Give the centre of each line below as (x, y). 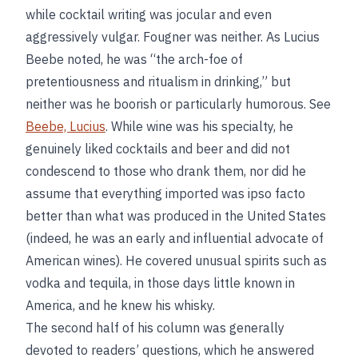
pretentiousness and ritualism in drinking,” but (158, 82)
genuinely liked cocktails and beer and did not (158, 149)
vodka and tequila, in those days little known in (160, 283)
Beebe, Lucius (66, 126)
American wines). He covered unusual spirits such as (176, 261)
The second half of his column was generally (155, 328)
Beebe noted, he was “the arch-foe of (134, 59)
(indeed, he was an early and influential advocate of (175, 238)
